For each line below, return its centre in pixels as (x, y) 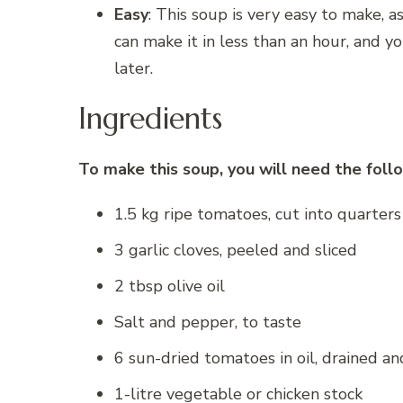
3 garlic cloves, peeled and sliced (236, 250)
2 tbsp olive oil (170, 286)
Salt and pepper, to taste (208, 322)
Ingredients (150, 118)
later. (134, 69)
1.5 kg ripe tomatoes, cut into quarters (258, 214)
